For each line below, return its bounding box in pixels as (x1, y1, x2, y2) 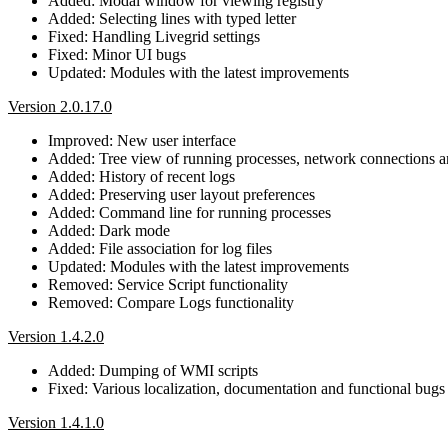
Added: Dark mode (48, 221, 170, 239)
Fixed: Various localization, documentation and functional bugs (48, 379, 445, 397)
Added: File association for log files (48, 239, 272, 257)
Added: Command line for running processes (48, 203, 331, 221)
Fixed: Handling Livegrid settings (48, 27, 260, 45)
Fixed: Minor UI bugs (48, 45, 186, 63)
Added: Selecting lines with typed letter (48, 9, 296, 27)
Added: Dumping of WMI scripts (48, 361, 258, 379)
